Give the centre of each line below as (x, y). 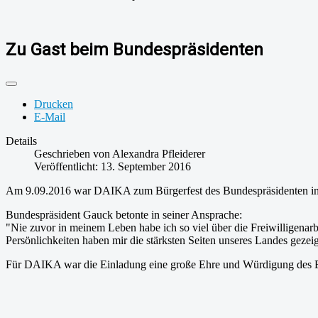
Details (21, 141)
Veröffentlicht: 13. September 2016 (113, 166)
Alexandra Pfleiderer (159, 153)
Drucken (54, 104)
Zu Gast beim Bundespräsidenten (135, 49)
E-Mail (50, 116)
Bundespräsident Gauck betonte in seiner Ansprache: (124, 214)
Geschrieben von (73, 153)
